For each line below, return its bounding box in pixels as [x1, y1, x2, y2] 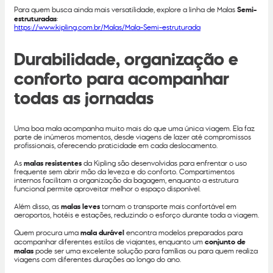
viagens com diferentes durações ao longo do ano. [14, 253, 181, 266]
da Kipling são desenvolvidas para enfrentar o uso [82, 157, 247, 169]
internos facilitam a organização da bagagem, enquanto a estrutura [14, 174, 238, 186]
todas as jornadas [14, 85, 154, 111]
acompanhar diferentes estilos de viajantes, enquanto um [14, 236, 205, 248]
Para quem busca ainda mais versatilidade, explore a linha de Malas [14, 4, 237, 16]
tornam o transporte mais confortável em [100, 200, 236, 213]
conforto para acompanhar [14, 65, 229, 91]
